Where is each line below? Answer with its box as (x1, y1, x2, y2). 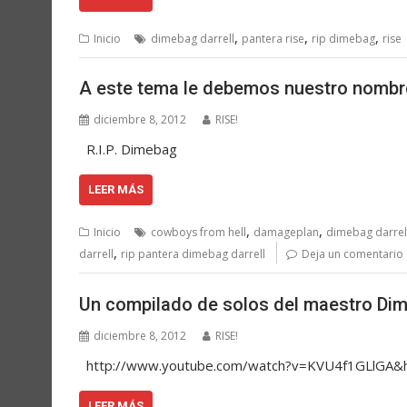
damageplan (253, 224, 319, 241)
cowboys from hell (151, 224, 246, 241)
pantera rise (242, 30, 304, 46)
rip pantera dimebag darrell (121, 246, 265, 263)
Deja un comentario (302, 246, 403, 263)
